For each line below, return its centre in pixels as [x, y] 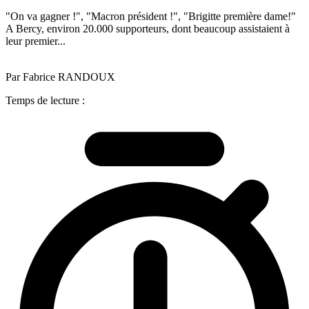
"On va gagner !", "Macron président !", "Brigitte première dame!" [151, 16]
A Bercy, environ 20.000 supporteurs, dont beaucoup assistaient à [148, 28]
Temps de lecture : [45, 100]
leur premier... [36, 41]
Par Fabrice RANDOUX [60, 77]
